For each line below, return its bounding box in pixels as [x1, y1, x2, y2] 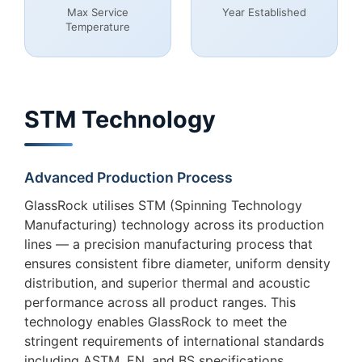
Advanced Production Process [24, 169, 233, 187]
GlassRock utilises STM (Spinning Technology [24, 197, 302, 214]
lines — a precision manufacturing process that [24, 236, 313, 253]
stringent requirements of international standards [24, 333, 324, 350]
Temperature [65, 20, 130, 34]
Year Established [222, 6, 306, 19]
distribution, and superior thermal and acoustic [24, 275, 310, 292]
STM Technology [24, 105, 216, 134]
